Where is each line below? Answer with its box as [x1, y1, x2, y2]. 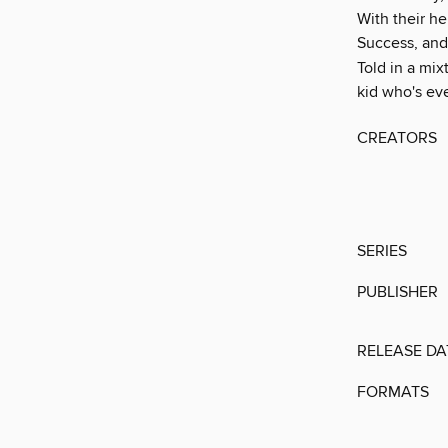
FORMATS [357, 382, 429, 403]
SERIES [357, 241, 407, 262]
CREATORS [357, 128, 437, 149]
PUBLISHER [357, 282, 438, 303]
